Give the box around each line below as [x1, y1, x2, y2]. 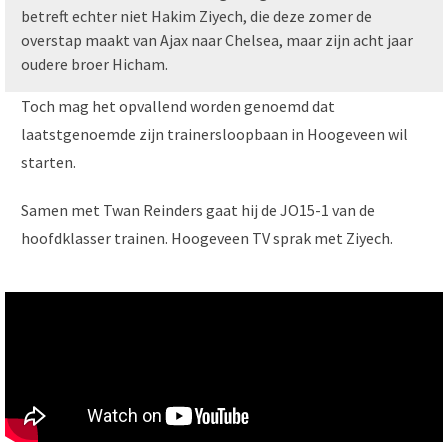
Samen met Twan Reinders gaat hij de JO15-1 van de [21, 200, 375, 221]
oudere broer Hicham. [21, 54, 168, 75]
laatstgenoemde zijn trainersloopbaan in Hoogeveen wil [21, 124, 408, 145]
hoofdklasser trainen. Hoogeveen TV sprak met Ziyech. [21, 228, 393, 249]
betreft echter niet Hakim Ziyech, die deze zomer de [21, 6, 372, 27]
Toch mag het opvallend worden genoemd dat [21, 96, 335, 117]
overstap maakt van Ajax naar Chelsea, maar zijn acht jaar [21, 30, 413, 51]
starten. [21, 152, 76, 173]
